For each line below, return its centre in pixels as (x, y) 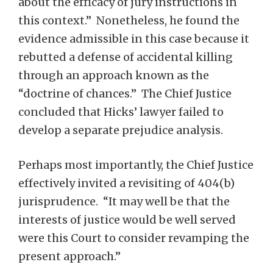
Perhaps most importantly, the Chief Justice (136, 165)
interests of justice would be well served (127, 220)
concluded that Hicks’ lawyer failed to (121, 112)
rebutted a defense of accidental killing (126, 57)
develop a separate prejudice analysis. (121, 130)
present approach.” (69, 256)
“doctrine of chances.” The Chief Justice (125, 94)
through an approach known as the (114, 75)
